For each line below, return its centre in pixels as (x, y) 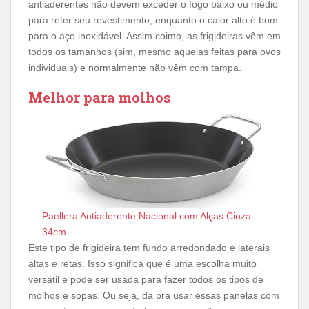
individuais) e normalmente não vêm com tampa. (135, 68)
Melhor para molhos (100, 97)
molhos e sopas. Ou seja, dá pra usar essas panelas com (154, 295)
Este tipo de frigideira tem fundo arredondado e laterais (149, 248)
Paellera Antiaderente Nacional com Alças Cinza (147, 216)
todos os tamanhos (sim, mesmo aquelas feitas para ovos (154, 52)
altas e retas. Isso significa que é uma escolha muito (142, 263)
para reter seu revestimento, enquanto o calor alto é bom (153, 20)
